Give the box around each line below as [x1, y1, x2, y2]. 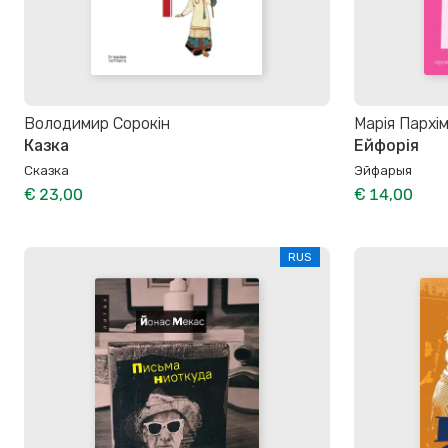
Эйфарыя [354, 161, 412, 178]
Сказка [24, 161, 69, 178]
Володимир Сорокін [24, 113, 170, 133]
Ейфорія [354, 135, 419, 155]
